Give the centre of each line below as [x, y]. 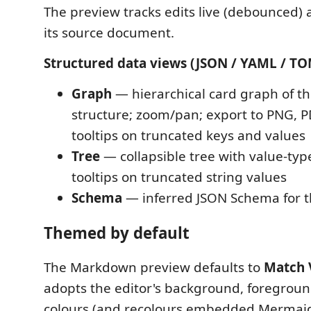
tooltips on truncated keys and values [188, 135]
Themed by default [117, 233]
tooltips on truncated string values [179, 177]
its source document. [109, 33]
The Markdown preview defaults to [154, 267]
